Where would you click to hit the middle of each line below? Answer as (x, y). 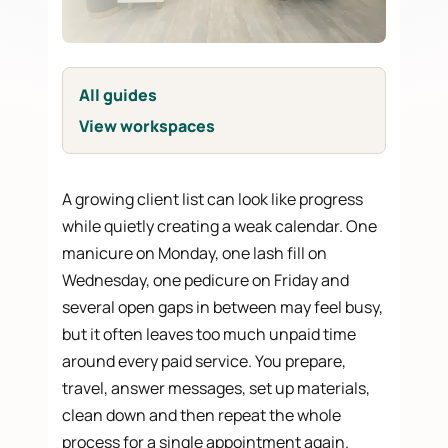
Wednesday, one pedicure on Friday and (206, 280)
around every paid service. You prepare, (204, 361)
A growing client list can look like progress (213, 199)
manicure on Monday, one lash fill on (195, 253)
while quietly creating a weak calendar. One (220, 226)
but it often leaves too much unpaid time (209, 334)
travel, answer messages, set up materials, (216, 388)
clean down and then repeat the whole (202, 415)
